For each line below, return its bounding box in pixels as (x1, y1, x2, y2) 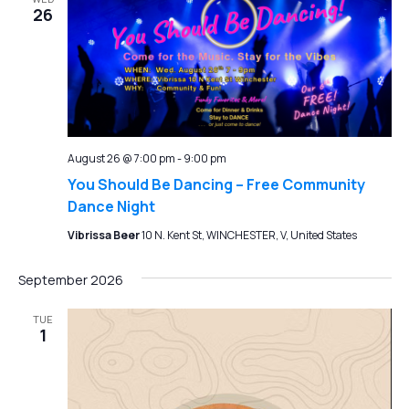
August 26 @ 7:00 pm (67, 151, 175, 167)
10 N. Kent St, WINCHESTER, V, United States (141, 227, 357, 244)
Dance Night (67, 196, 155, 217)
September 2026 (17, 271, 123, 289)
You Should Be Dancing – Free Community (67, 174, 365, 195)
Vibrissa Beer (67, 227, 142, 244)
